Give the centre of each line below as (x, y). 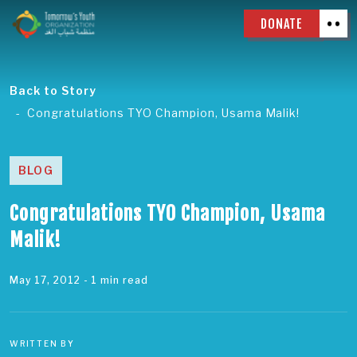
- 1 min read (116, 280)
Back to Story (53, 90)
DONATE (282, 24)
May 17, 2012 (45, 280)
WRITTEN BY (42, 343)
